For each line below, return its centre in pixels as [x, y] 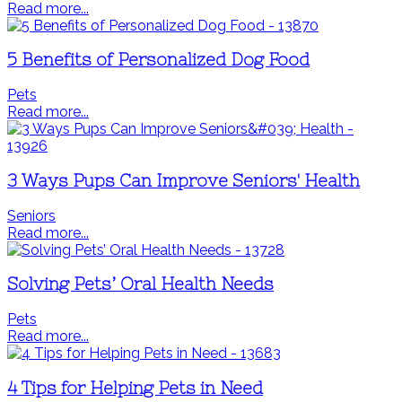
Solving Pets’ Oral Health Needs [140, 284]
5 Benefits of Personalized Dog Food [158, 60]
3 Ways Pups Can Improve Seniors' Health [184, 180]
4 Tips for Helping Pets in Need [135, 388]
